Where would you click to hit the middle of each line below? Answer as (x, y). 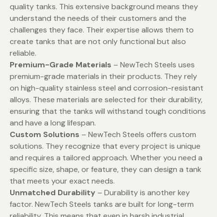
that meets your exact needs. (62, 181)
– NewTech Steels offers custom (138, 135)
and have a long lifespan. (53, 123)
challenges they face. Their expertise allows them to (102, 30)
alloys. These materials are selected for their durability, (106, 100)
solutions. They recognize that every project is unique (105, 146)
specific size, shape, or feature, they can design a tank (106, 170)
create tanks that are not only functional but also (98, 42)
